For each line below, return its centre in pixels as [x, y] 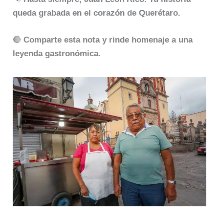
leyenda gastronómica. [57, 53]
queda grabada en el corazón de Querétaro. [97, 13]
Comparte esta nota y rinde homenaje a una [108, 40]
